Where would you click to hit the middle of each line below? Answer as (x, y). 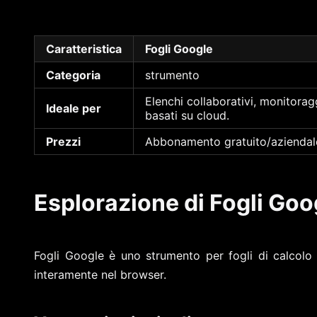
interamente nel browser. (100, 275)
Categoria (73, 75)
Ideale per (74, 108)
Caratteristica (84, 48)
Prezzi (63, 141)
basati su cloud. (187, 115)
